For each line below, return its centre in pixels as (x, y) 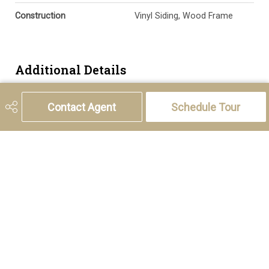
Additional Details (71, 69)
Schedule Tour (206, 107)
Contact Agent (82, 107)
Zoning (29, 104)
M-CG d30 (154, 104)
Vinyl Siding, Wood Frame (184, 16)
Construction (40, 16)
